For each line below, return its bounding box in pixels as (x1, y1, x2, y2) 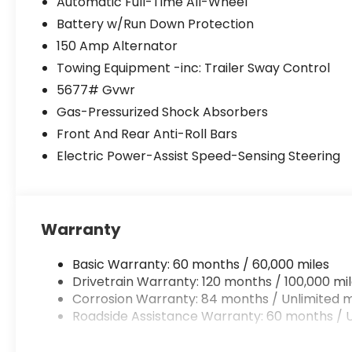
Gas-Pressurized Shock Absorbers (57, 102, 269, 121)
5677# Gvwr (57, 80, 136, 99)
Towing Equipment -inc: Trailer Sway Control (57, 58, 331, 77)
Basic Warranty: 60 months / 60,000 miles (72, 255, 330, 273)
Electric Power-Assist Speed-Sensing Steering (57, 146, 341, 165)
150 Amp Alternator (57, 36, 178, 55)
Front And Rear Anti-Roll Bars (57, 124, 238, 143)
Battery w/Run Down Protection (57, 14, 255, 33)
